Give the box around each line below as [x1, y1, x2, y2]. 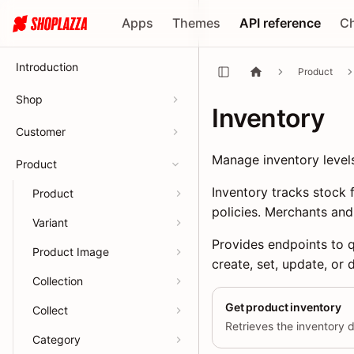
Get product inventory [225, 300, 341, 314]
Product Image [32, 245, 109, 258]
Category [32, 333, 81, 346]
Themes [172, 15, 221, 31]
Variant [32, 216, 68, 229]
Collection [32, 274, 83, 288]
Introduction [16, 60, 78, 73]
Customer [16, 125, 66, 138]
